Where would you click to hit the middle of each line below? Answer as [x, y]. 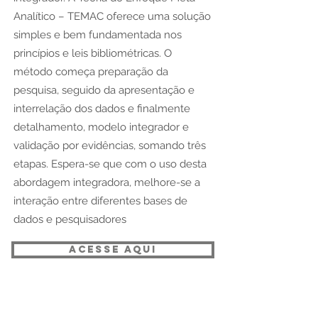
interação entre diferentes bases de [100, 201]
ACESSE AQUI [113, 250]
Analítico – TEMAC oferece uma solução [112, 16]
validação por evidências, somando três [110, 146]
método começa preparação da [91, 72]
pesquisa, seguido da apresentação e [104, 90]
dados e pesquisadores [70, 219]
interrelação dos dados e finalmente [102, 109]
